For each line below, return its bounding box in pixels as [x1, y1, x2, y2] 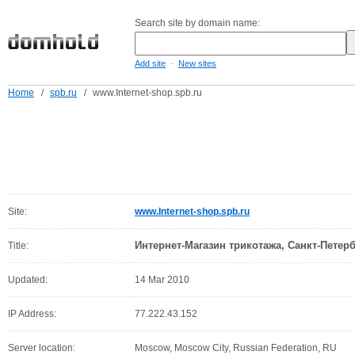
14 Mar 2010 [135, 274, 189, 285]
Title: [8, 240, 29, 251]
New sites [178, 59, 216, 68]
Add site [135, 59, 166, 68]
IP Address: [8, 308, 56, 319]
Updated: [8, 274, 48, 285]
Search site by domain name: [135, 17, 260, 29]
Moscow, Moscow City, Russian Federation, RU [135, 342, 337, 353]
